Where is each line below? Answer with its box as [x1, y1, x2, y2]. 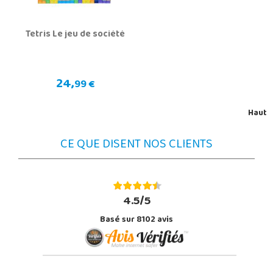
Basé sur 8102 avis [100, 211, 173, 229]
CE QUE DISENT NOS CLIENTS [60, 133, 213, 158]
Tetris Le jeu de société [26, 26, 125, 44]
